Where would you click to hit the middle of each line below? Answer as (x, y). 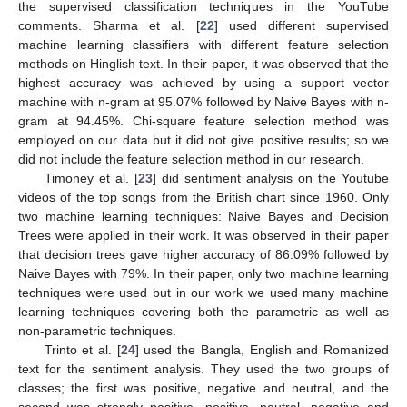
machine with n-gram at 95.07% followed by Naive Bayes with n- (203, 102)
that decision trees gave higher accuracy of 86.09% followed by (203, 255)
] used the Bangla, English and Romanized (262, 350)
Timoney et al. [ (91, 179)
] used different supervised (302, 26)
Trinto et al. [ (82, 350)
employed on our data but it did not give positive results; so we (203, 140)
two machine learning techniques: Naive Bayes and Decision (203, 217)
